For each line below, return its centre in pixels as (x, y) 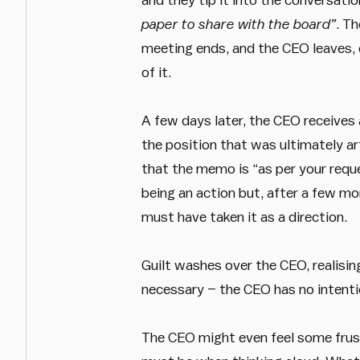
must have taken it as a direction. (244, 217)
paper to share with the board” (238, 24)
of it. (156, 72)
